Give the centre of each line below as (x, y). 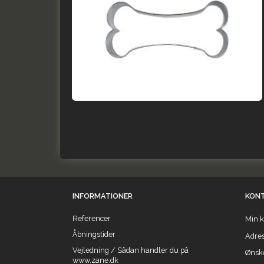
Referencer (92, 219)
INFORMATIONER (103, 196)
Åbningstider (94, 235)
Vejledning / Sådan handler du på (131, 250)
